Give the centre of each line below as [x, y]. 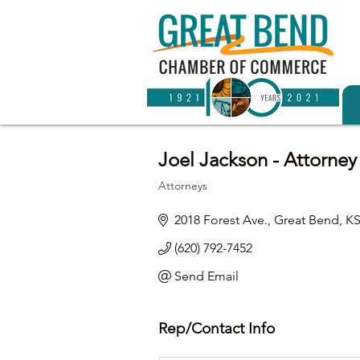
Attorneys [183, 186]
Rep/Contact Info [217, 328]
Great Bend [307, 220]
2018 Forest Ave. [221, 220]
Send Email [207, 276]
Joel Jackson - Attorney [258, 160]
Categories [184, 196]
